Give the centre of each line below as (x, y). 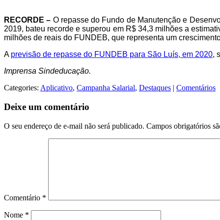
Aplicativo (56, 88)
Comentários (196, 88)
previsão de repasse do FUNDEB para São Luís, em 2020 (112, 55)
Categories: (22, 88)
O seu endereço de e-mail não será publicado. (74, 126)
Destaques (155, 88)
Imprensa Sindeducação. (47, 71)
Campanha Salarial (106, 88)
